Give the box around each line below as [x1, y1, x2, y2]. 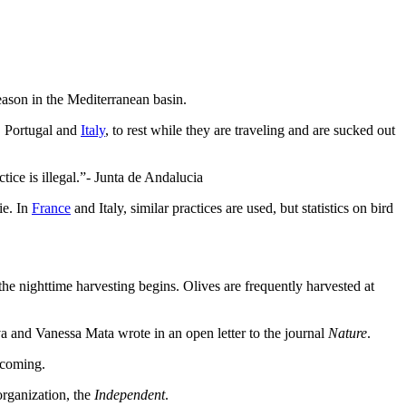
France [32, 199, 71, 216]
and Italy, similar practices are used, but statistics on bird [71, 199, 393, 216]
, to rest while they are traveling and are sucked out [105, 121, 395, 138]
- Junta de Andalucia [86, 169, 203, 185]
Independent [94, 386, 165, 402]
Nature [328, 324, 367, 341]
